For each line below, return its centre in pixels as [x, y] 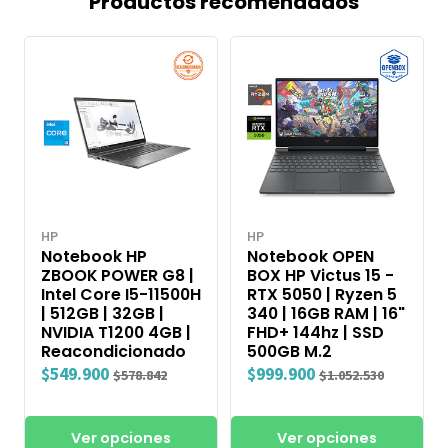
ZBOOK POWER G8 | [117, 275]
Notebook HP [94, 256]
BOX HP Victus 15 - [320, 275]
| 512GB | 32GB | [102, 313]
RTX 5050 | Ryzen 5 [322, 294]
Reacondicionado [113, 351]
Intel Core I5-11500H [121, 294]
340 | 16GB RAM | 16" [326, 313]
